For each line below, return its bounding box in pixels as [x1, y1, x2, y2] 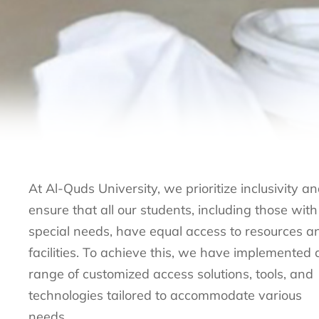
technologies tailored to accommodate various [28, 287, 302, 303]
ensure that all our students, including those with [28, 202, 318, 218]
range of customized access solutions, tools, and [28, 266, 313, 282]
